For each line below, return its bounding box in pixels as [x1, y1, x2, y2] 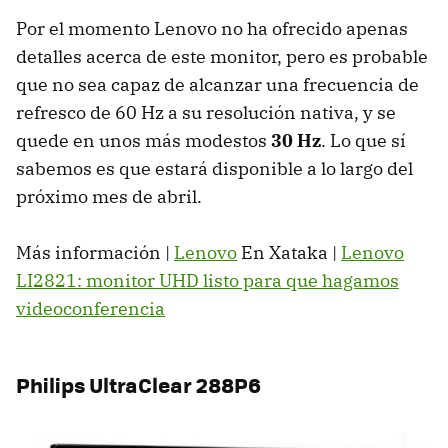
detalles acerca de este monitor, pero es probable [16, 44, 428, 68]
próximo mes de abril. [16, 184, 202, 208]
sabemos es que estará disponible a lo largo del [16, 156, 413, 180]
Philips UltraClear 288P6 [16, 368, 261, 400]
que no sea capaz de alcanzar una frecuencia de [16, 72, 419, 96]
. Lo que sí [321, 128, 406, 152]
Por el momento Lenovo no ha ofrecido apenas [16, 16, 408, 40]
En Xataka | [237, 240, 341, 264]
